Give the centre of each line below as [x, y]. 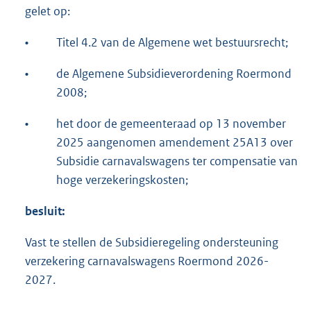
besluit [43, 211]
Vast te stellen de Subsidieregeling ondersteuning [152, 243]
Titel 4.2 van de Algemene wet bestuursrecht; [172, 43]
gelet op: [48, 11]
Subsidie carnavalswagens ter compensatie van [177, 161]
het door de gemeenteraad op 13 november [171, 124]
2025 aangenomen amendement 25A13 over [175, 143]
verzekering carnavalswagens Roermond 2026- [147, 261]
